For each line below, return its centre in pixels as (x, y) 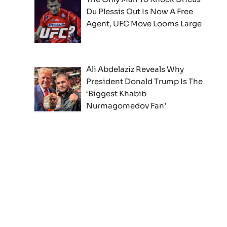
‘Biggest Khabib (117, 93)
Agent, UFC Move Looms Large (144, 24)
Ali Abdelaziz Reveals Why (135, 69)
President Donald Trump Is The (145, 81)
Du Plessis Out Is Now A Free (140, 12)
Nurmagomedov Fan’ (126, 105)
